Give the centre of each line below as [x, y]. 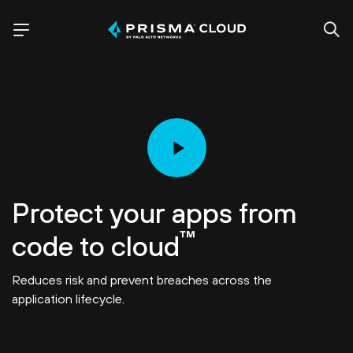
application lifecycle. [68, 299]
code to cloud [96, 246]
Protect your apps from [154, 213]
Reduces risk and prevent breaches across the [142, 280]
